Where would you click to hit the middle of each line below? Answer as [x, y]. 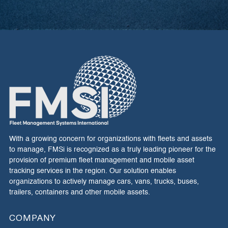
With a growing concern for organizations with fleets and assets [111, 139]
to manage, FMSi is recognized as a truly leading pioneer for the [112, 150]
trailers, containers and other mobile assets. [80, 192]
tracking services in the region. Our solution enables [93, 171]
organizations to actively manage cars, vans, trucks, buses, [104, 182]
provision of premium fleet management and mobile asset [102, 160]
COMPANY [33, 219]
